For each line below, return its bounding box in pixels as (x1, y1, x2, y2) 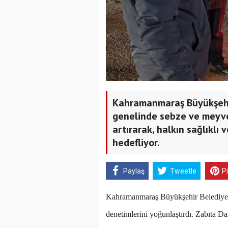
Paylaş (123, 166, 145, 175)
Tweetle (169, 166, 196, 175)
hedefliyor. (112, 136, 160, 150)
